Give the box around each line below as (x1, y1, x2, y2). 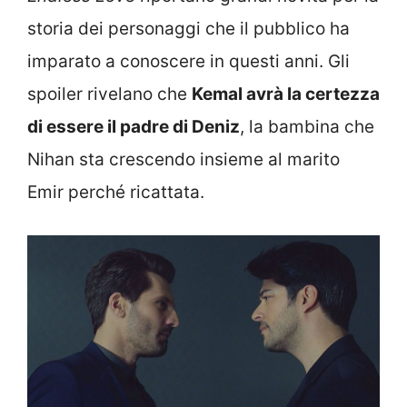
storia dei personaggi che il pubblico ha (27, 18, 350, 40)
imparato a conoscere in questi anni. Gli (27, 51, 350, 73)
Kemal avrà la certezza (192, 84, 380, 105)
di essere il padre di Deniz (27, 116, 240, 138)
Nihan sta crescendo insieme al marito (27, 149, 340, 171)
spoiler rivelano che (27, 84, 192, 105)
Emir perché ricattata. (27, 182, 204, 203)
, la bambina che (240, 116, 374, 138)
